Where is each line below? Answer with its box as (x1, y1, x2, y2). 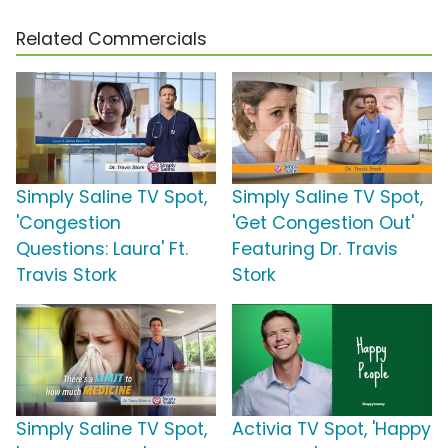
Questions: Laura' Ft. (16, 236, 188, 261)
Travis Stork (16, 262, 117, 287)
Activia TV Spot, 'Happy (232, 416, 431, 441)
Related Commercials (16, 26, 207, 51)
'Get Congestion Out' (232, 210, 414, 235)
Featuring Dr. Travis (232, 236, 398, 261)
